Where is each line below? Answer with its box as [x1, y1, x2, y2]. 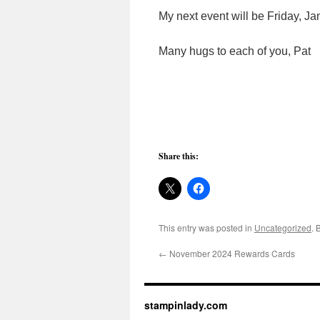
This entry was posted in [159, 221, 254, 234]
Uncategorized [254, 221, 311, 234]
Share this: [159, 150, 199, 162]
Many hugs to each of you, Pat [159, 45, 311, 57]
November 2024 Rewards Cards [167, 247, 295, 259]
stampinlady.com [144, 298, 227, 312]
